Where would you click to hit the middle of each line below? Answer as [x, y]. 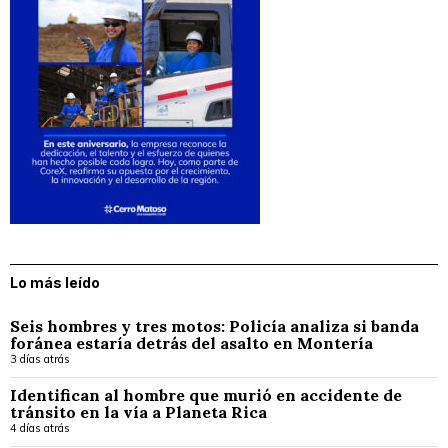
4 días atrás [40, 428]
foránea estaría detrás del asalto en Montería [191, 343]
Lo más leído [55, 283]
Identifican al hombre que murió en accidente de [206, 395]
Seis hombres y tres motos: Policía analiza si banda [214, 326]
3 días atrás [40, 359]
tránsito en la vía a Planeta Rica [138, 412]
